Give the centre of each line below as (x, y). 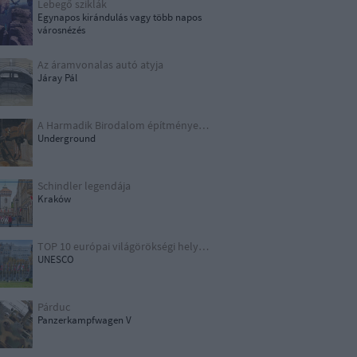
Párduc (54, 307)
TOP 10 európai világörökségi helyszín (204, 246)
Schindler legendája (84, 186)
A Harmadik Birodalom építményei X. (204, 125)
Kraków (54, 199)
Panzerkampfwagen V (84, 320)
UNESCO (56, 259)
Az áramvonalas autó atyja (100, 65)
